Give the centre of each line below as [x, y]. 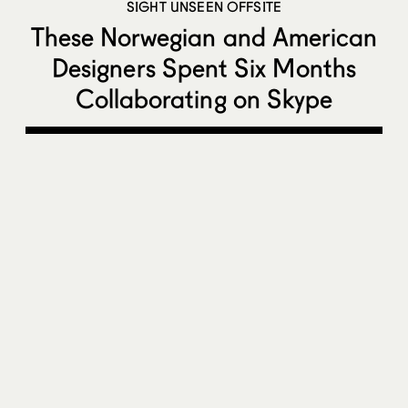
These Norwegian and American [204, 37]
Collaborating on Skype [204, 99]
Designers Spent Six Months [204, 68]
